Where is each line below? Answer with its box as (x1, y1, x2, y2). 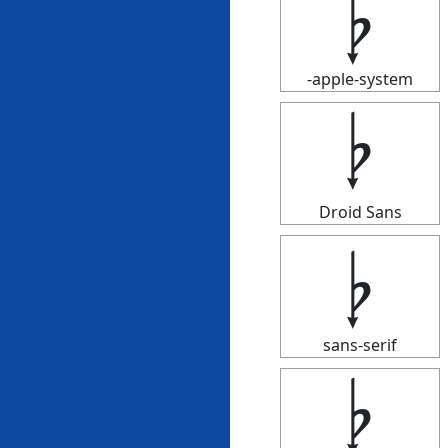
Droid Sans (318, 201, 402, 223)
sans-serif (323, 334, 397, 356)
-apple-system (307, 68, 413, 90)
